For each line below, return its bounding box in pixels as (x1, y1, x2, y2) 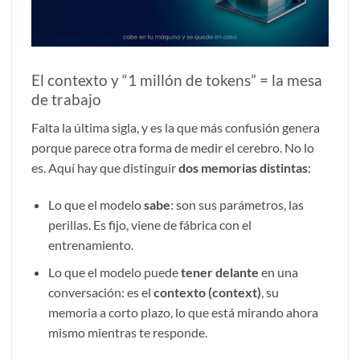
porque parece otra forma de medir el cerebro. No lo (31, 140, 314, 156)
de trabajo (31, 90, 101, 109)
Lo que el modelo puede (47, 264, 181, 280)
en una (258, 264, 298, 280)
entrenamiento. (47, 236, 133, 252)
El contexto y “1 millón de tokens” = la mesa (31, 71, 322, 90)
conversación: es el (47, 284, 153, 301)
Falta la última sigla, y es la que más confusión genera (31, 120, 320, 136)
